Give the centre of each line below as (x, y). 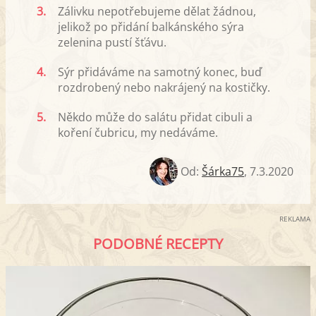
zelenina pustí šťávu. (112, 43)
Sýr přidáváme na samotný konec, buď (160, 72)
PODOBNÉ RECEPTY (158, 244)
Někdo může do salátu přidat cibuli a (155, 117)
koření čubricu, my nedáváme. (138, 133)
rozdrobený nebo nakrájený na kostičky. (164, 88)
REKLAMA (295, 219)
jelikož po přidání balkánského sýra (151, 27)
